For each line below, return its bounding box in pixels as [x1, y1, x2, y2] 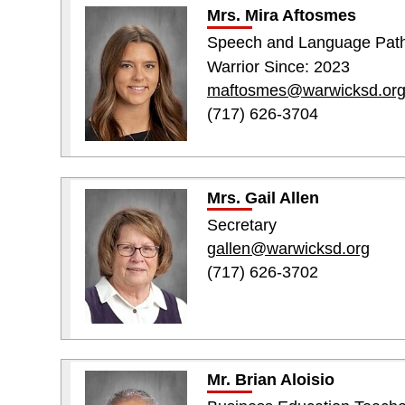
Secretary [206, 215, 277, 234]
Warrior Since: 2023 [206, 57, 350, 76]
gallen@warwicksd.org [206, 240, 370, 259]
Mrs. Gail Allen [206, 188, 319, 207]
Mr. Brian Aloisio [206, 371, 334, 390]
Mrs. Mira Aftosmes [206, 6, 356, 25]
